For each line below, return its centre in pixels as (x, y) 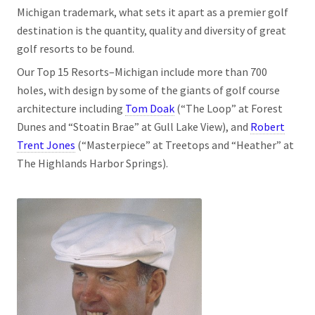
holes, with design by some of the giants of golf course (148, 90)
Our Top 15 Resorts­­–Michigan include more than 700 (142, 72)
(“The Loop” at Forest (229, 109)
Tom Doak (150, 109)
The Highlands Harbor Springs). (92, 163)
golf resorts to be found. (76, 48)
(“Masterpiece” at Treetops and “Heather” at (185, 145)
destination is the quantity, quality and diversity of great (152, 30)
